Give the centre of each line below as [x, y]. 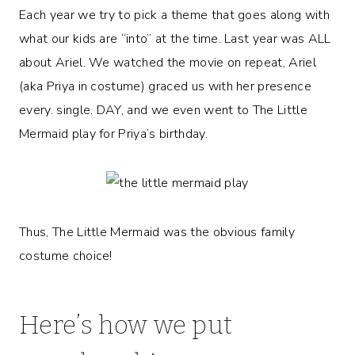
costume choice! [66, 256]
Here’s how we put [126, 324]
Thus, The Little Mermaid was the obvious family [157, 232]
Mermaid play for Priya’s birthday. [113, 134]
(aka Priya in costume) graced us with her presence [166, 86]
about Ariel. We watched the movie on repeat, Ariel [168, 62]
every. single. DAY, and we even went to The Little [164, 110]
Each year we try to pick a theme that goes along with [174, 15]
